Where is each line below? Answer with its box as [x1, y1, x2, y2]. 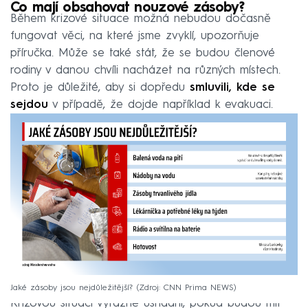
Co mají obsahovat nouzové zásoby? [10, 1, 244, 16]
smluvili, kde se [190, 82, 275, 94]
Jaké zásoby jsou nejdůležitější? [10, 283, 133, 292]
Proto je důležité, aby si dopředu [10, 82, 190, 94]
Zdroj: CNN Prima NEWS [139, 283, 234, 292]
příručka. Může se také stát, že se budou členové [10, 47, 275, 60]
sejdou [10, 99, 48, 111]
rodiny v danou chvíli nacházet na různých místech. [10, 65, 280, 77]
